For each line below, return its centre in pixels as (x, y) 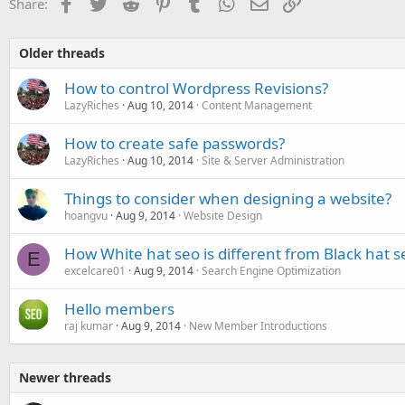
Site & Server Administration (273, 160)
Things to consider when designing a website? (228, 198)
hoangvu (86, 216)
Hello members (119, 309)
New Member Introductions (258, 326)
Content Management (257, 105)
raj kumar (89, 326)
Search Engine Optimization (271, 271)
